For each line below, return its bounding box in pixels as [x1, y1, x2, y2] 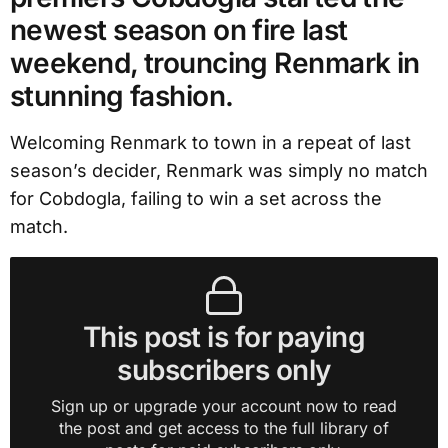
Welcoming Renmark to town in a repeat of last [10, 131, 411, 153]
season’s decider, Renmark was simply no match [10, 159, 428, 181]
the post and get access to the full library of [59, 417, 389, 438]
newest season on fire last [10, 12, 348, 47]
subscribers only [117, 352, 331, 387]
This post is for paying [82, 319, 366, 354]
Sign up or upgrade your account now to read [51, 395, 397, 416]
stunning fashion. [10, 78, 234, 113]
